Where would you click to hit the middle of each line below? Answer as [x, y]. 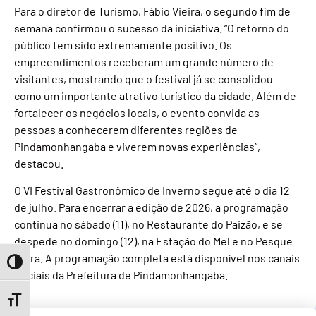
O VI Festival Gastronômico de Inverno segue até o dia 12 [152, 190]
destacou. [39, 163]
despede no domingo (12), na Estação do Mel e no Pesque [153, 241]
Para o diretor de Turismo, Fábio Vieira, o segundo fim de [152, 11]
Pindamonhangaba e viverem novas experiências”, [137, 146]
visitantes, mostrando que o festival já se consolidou [144, 78]
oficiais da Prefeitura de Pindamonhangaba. [121, 275]
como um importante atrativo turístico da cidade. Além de [155, 95]
